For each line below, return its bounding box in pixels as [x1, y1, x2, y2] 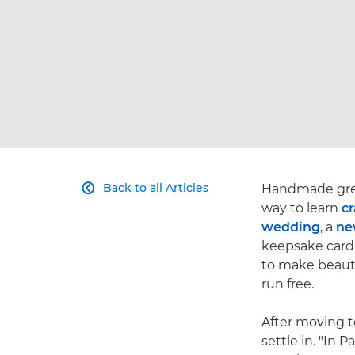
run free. [261, 277, 314, 292]
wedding [261, 219, 320, 235]
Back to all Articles [103, 181, 208, 195]
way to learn [261, 200, 342, 216]
